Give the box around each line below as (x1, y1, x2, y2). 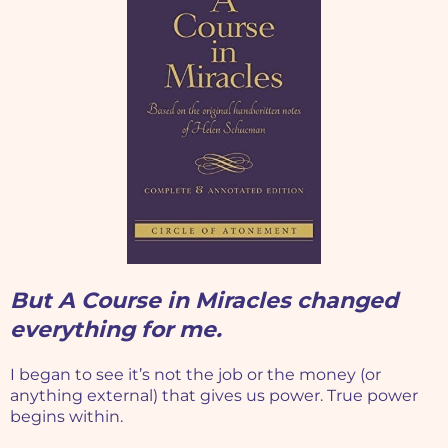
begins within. (10, 407, 123, 427)
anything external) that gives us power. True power (10, 386, 418, 406)
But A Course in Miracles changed (10, 287, 398, 315)
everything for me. (10, 316, 222, 344)
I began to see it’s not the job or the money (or (10, 365, 381, 385)
